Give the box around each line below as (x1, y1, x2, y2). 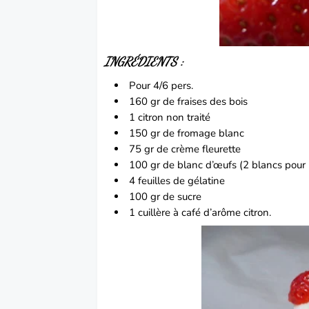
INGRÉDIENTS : (104, 54, 184, 70)
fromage (177, 126, 217, 141)
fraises (175, 94, 208, 109)
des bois (207, 94, 251, 109)
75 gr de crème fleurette (129, 142, 244, 157)
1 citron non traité (129, 110, 214, 125)
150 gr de (129, 126, 178, 141)
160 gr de (129, 94, 175, 109)
